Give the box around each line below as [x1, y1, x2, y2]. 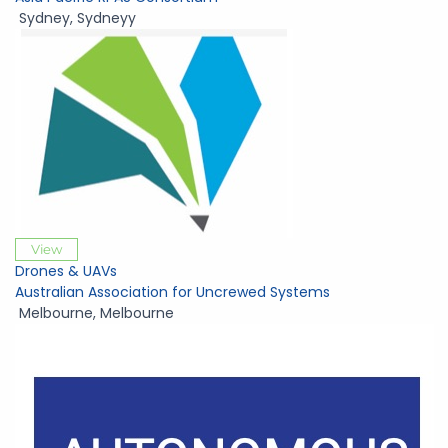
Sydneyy [77, 8, 136, 28]
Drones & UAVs [15, 261, 117, 281]
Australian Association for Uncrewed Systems [15, 282, 330, 302]
